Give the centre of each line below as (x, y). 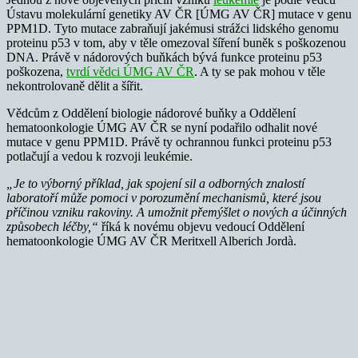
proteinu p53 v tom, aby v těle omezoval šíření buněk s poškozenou (176, 42)
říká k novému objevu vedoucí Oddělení (201, 226)
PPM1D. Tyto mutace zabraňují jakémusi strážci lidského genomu (173, 28)
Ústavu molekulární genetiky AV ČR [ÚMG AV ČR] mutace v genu (179, 14)
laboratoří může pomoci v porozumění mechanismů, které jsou (164, 197)
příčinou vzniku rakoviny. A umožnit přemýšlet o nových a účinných (177, 212)
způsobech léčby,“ (52, 226)
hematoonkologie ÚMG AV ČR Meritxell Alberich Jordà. (151, 241)
